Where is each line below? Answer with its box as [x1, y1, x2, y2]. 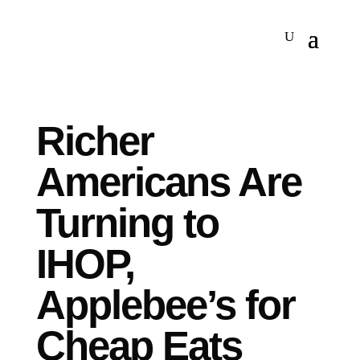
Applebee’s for [35, 282, 295, 328]
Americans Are [35, 159, 301, 205]
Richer [35, 118, 153, 164]
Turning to [35, 200, 219, 246]
